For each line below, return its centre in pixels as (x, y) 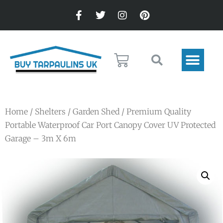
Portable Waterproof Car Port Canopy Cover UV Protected (110, 125)
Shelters (50, 111)
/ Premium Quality (155, 111)
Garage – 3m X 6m (41, 138)
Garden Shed (96, 111)
